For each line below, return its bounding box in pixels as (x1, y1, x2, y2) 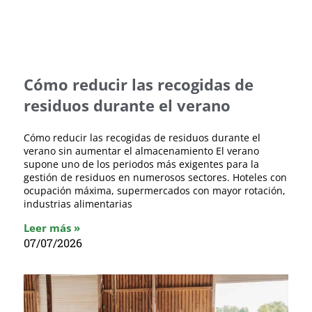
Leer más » (24, 220, 80, 235)
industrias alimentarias (24, 196, 132, 210)
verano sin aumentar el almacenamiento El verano (24, 143, 259, 157)
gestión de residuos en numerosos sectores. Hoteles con (24, 170, 287, 184)
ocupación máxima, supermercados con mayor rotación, (24, 183, 286, 197)
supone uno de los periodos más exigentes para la (24, 157, 259, 171)
